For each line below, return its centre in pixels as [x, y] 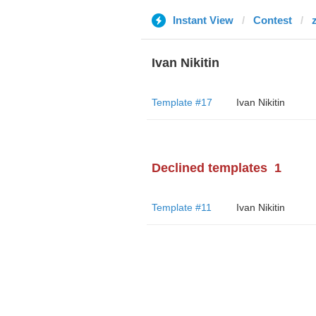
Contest [272, 20]
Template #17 [182, 102]
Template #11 [181, 207]
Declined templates [209, 168]
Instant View [203, 20]
